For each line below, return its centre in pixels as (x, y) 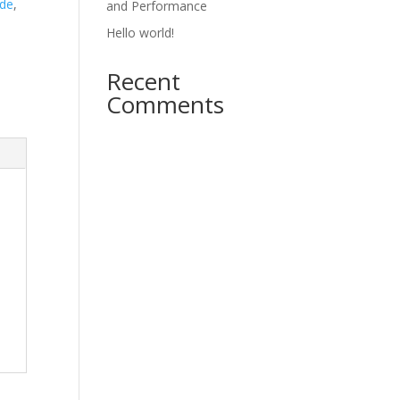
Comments (166, 104)
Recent (144, 81)
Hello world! (141, 33)
